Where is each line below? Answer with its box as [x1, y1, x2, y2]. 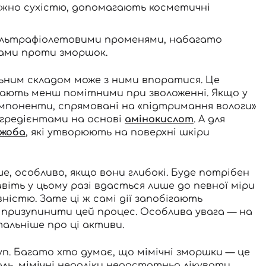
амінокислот [125, 113, 194, 125]
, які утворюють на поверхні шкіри [26, 126, 210, 138]
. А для [194, 113, 225, 125]
